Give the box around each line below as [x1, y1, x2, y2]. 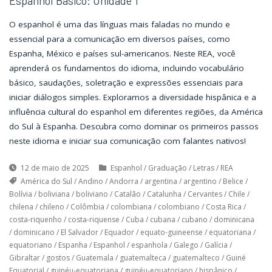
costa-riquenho [8, 214, 62, 225]
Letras [192, 163, 214, 174]
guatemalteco [172, 253, 220, 263]
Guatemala [75, 253, 114, 263]
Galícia [204, 240, 228, 251]
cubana [149, 214, 175, 225]
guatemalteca [119, 253, 166, 263]
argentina [144, 176, 177, 187]
